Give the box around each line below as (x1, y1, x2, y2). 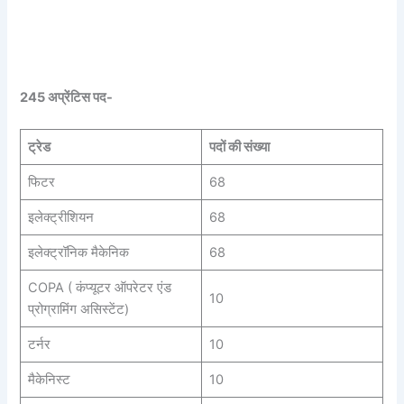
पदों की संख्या (208, 138, 270, 155)
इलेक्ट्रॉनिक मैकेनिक (27, 243, 129, 261)
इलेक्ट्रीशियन (27, 208, 94, 225)
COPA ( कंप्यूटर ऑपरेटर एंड (27, 279, 171, 296)
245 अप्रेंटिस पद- (20, 88, 114, 106)
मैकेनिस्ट (27, 371, 70, 388)
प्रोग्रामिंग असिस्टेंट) (27, 300, 129, 317)
